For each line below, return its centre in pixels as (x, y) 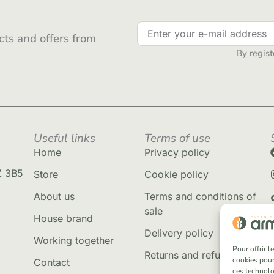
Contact (51, 262)
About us (54, 196)
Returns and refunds (191, 255)
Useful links (64, 138)
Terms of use (178, 138)
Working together (73, 240)
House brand (63, 218)
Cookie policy (177, 174)
